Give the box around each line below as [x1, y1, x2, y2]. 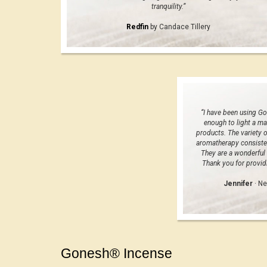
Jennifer [223, 179, 253, 188]
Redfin [126, 22, 148, 31]
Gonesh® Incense [61, 245, 172, 261]
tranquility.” [151, 2, 185, 11]
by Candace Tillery [148, 22, 210, 31]
